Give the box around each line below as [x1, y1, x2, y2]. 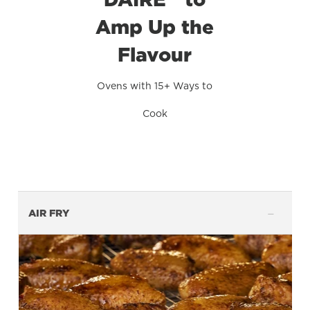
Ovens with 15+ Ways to [97, 80, 213, 91]
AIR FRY [28, 207, 70, 218]
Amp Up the [95, 15, 215, 37]
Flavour [118, 43, 192, 65]
